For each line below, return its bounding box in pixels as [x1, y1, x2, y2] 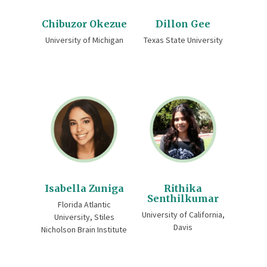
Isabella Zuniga [44, 182, 124, 194]
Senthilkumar [147, 193, 219, 204]
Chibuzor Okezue [41, 18, 127, 30]
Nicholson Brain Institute [41, 224, 127, 235]
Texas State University [143, 35, 223, 45]
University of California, [141, 209, 225, 220]
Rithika [164, 182, 202, 194]
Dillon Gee [156, 18, 210, 30]
